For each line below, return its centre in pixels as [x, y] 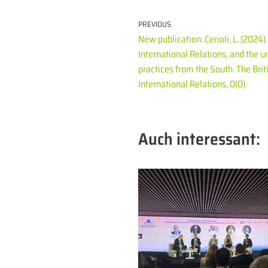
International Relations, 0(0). [193, 84]
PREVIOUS [155, 24]
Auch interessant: [199, 138]
